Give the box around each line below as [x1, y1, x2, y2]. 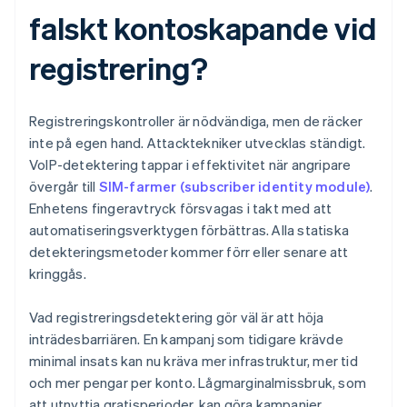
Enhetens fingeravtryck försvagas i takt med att [29, 199, 333, 218]
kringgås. [29, 264, 86, 283]
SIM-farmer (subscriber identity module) [98, 177, 371, 196]
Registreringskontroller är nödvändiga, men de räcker [29, 112, 363, 131]
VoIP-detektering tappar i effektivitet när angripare [29, 155, 352, 174]
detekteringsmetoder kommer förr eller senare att [29, 243, 349, 262]
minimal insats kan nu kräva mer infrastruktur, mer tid [29, 352, 358, 371]
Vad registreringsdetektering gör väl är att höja [29, 308, 324, 327]
